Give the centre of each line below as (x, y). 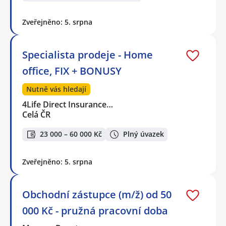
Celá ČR (36, 115)
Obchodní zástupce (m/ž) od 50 (97, 194)
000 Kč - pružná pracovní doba (95, 210)
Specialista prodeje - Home (88, 55)
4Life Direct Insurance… (68, 105)
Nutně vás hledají (56, 89)
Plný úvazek (144, 134)
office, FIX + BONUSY (72, 71)
